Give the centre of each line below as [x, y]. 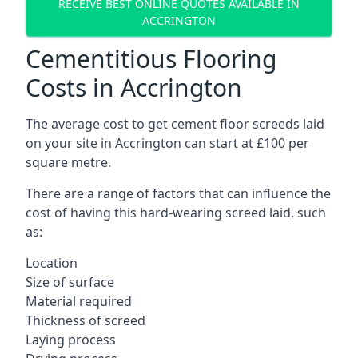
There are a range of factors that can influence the [178, 193]
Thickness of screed [86, 320]
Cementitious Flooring [151, 59]
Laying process [71, 340]
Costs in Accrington [134, 88]
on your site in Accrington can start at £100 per [167, 143]
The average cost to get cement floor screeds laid [175, 124]
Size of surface [70, 282]
